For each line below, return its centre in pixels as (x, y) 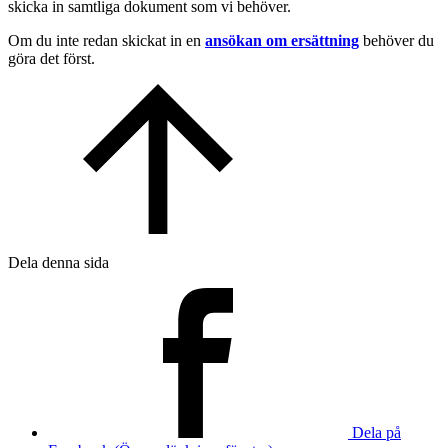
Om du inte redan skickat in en (106, 40)
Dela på (376, 432)
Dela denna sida (58, 262)
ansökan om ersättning (282, 40)
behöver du (396, 40)
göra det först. (51, 58)
